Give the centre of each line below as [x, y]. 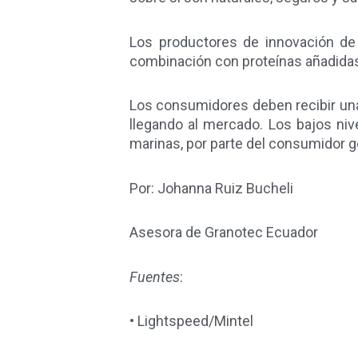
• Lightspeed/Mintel [191, 321]
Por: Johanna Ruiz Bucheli [211, 188]
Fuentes [155, 276]
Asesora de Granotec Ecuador [224, 233]
